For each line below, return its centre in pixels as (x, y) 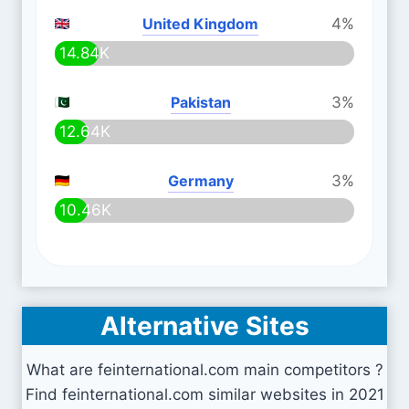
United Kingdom (200, 24)
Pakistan (200, 102)
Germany (200, 181)
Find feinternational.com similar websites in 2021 (204, 394)
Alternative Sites (204, 326)
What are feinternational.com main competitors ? (204, 370)
